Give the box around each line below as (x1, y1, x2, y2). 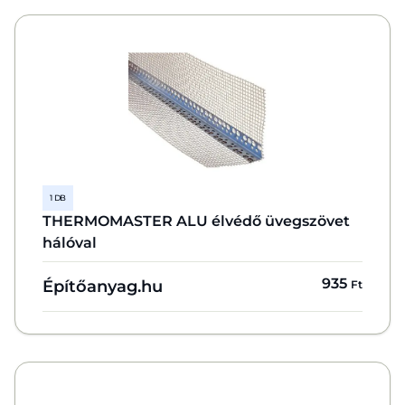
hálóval (42, 234, 97, 251)
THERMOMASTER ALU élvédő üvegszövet (42, 212, 350, 230)
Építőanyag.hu (42, 277, 163, 296)
